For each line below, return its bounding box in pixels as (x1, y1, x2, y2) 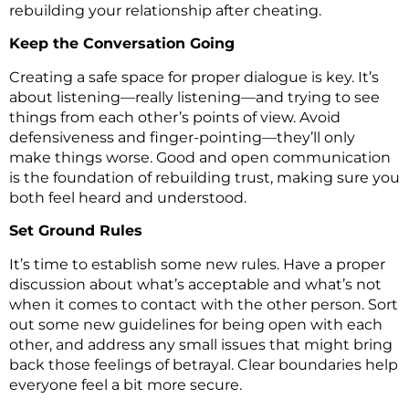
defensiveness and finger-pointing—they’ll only (9, 128, 355, 146)
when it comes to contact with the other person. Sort (9, 295, 398, 313)
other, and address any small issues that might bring (9, 335, 393, 353)
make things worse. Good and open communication (9, 148, 391, 166)
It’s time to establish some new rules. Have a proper (9, 255, 385, 273)
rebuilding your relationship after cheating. (9, 2, 321, 20)
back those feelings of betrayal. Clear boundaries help (9, 355, 398, 373)
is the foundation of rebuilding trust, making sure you (9, 168, 400, 186)
